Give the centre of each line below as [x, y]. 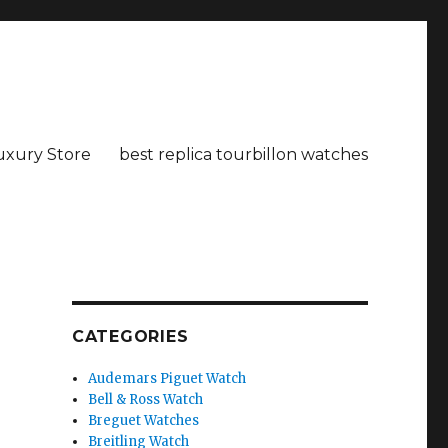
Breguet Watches [144, 420]
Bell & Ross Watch [146, 399]
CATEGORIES [130, 336]
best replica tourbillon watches [243, 154]
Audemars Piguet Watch [167, 378]
